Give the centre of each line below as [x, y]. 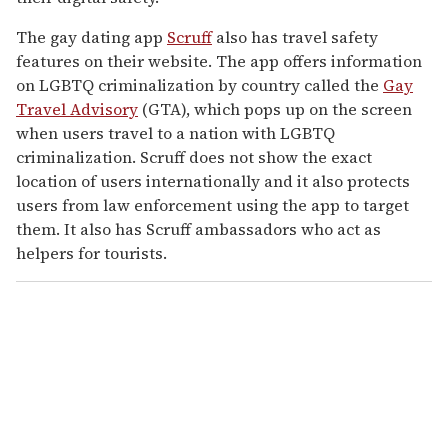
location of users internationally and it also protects [213, 180]
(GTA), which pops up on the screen [275, 108]
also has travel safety [295, 36]
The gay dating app [91, 36]
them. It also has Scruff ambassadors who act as [198, 228]
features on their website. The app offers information [219, 60]
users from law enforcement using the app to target [212, 204]
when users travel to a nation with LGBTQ [175, 132]
